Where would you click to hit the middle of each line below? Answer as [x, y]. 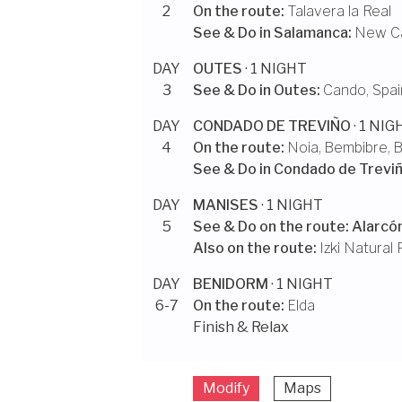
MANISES [225, 205]
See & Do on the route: [271, 227]
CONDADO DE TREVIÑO [271, 126]
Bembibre [355, 148]
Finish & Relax [240, 327]
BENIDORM [230, 284]
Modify [226, 388]
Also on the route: [254, 248]
